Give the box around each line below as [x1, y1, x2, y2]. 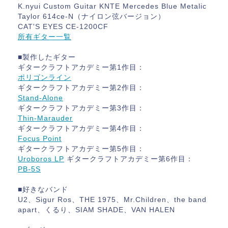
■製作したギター [18, 53, 76, 61]
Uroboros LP [18, 155, 64, 163]
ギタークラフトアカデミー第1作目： [18, 63, 145, 71]
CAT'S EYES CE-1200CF [18, 22, 108, 31]
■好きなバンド [18, 185, 68, 193]
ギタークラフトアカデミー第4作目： [18, 124, 145, 132]
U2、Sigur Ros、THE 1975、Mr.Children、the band [18, 195, 207, 204]
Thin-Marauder [18, 114, 73, 122]
